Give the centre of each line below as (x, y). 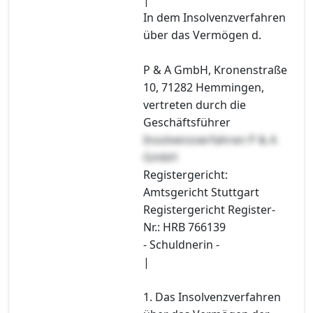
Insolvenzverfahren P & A (210, 139)
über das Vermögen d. (202, 35)
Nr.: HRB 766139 (184, 227)
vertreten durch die (195, 104)
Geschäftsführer (187, 122)
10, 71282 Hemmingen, (204, 87)
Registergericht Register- (209, 209)
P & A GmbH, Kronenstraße (215, 70)
